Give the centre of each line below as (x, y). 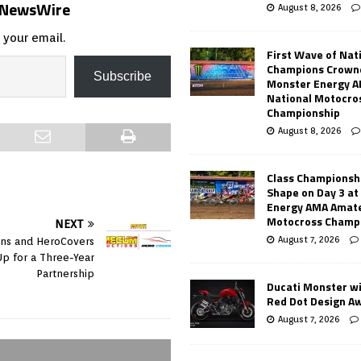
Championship (304, 112)
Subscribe (123, 77)
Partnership (66, 274)
